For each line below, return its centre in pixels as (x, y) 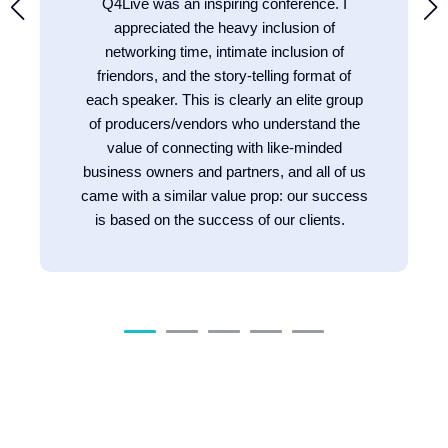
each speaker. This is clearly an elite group (224, 99)
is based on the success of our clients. (220, 219)
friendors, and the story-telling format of (224, 75)
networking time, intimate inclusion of (224, 51)
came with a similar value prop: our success (224, 195)
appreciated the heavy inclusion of (224, 27)
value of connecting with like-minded (224, 147)
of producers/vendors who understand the (224, 123)
